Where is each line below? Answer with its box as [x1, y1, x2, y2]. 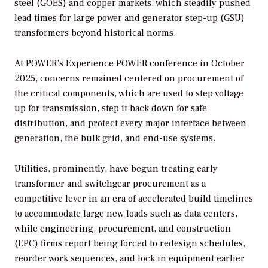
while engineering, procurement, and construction [14, 223, 231, 235]
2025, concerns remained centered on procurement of [14, 72, 243, 85]
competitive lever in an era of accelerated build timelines [14, 193, 253, 205]
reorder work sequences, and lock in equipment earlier [14, 252, 245, 265]
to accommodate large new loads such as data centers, [14, 208, 237, 220]
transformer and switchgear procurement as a [14, 178, 206, 190]
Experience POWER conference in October [63, 57, 245, 70]
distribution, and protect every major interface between [14, 117, 246, 130]
